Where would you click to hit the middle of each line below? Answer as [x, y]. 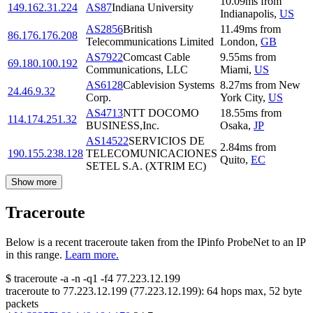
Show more [34, 182]
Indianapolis [247, 14]
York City [241, 98]
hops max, [243, 291]
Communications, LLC [137, 70]
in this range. [34, 255]
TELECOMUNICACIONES [152, 154]
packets [22, 304]
